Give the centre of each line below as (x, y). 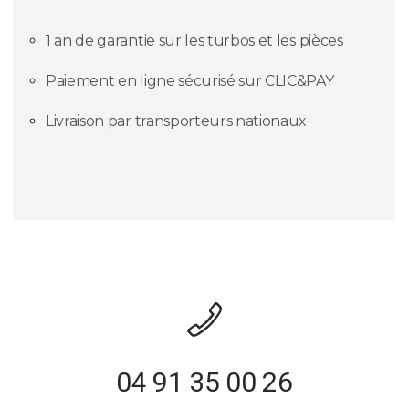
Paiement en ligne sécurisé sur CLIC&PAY (190, 81)
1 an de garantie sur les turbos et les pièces (194, 41)
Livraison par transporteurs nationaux (177, 121)
